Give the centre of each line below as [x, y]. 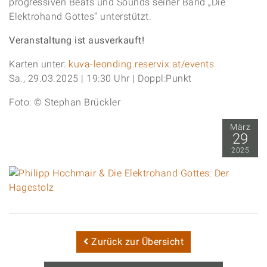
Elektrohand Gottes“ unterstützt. [80, 16]
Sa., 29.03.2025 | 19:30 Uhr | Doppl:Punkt [102, 78]
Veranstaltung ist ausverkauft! [77, 40]
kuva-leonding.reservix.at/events [141, 64]
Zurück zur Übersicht [136, 242]
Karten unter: [39, 64]
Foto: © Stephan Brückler [65, 102]
